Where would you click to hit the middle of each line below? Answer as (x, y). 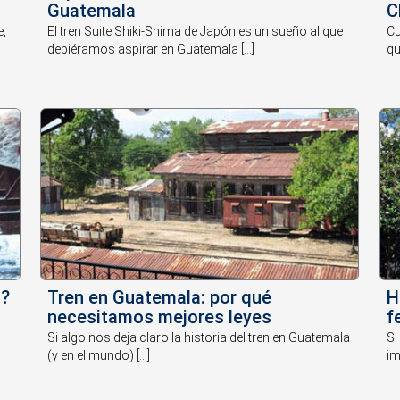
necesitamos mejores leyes (160, 317)
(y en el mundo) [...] (99, 355)
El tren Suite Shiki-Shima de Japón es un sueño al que (196, 32)
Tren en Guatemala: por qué (160, 297)
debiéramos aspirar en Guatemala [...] (151, 50)
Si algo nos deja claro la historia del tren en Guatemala (199, 337)
